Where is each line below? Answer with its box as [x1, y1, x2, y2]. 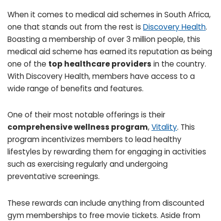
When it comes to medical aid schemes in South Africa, [7, 9, 211, 20]
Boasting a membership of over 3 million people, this [7, 34, 200, 44]
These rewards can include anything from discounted [7, 197, 204, 208]
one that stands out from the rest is [7, 21, 143, 32]
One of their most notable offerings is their [7, 110, 165, 120]
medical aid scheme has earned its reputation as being [7, 46, 212, 57]
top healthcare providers [48, 58, 151, 69]
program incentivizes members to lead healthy [7, 134, 182, 145]
